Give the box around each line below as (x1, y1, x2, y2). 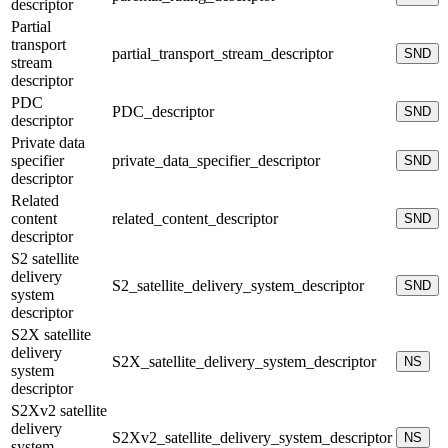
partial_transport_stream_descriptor (112, 44, 333, 62)
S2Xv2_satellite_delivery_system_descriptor (112, 428, 392, 446)
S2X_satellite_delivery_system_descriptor (112, 352, 376, 370)
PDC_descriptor (112, 102, 214, 120)
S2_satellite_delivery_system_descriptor (112, 276, 364, 294)
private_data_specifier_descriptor (112, 151, 320, 169)
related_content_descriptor (112, 209, 278, 227)
